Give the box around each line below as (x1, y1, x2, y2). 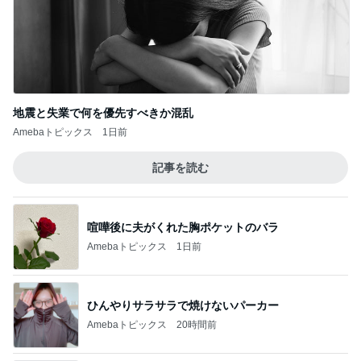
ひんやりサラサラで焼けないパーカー (87, 298, 279, 312)
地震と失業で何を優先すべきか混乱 (13, 106, 193, 119)
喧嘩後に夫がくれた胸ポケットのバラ (87, 220, 279, 234)
